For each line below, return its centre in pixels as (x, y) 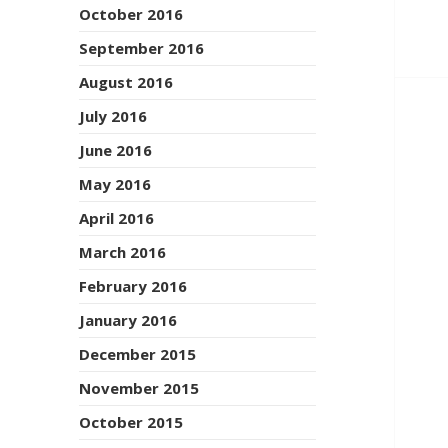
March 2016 (123, 252)
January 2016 (128, 320)
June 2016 (116, 149)
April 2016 (117, 218)
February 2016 (133, 286)
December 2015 (138, 354)
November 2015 (139, 388)
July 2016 (113, 115)
